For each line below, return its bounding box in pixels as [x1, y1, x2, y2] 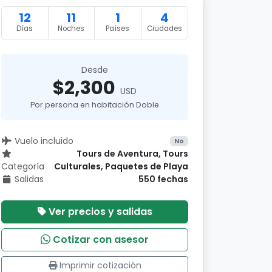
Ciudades [146, 24, 182, 33]
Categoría [1, 160, 44, 172]
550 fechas [138, 173, 188, 185]
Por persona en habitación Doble [30, 100, 159, 110]
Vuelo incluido [14, 135, 73, 147]
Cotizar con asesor [53, 233, 149, 246]
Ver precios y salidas [48, 205, 152, 219]
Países [106, 24, 130, 33]
